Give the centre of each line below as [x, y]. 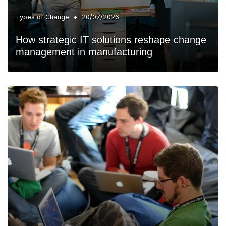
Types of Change [42, 17]
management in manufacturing [84, 52]
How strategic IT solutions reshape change [111, 40]
